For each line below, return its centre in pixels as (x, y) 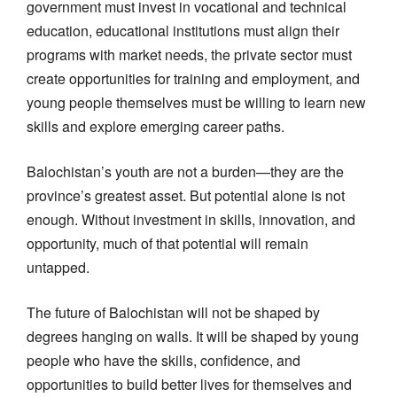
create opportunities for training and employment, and (193, 78)
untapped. (58, 267)
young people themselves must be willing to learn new (196, 102)
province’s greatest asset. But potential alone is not (186, 195)
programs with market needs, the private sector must (189, 54)
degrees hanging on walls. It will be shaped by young (193, 336)
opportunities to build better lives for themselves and (189, 384)
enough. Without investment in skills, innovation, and (191, 219)
